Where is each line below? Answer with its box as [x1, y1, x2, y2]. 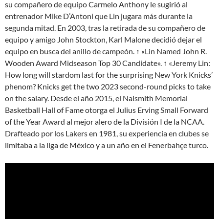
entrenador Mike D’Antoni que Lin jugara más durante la [5, 11, 193, 21]
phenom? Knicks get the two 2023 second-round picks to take [5, 82, 211, 91]
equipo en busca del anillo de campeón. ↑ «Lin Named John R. [5, 46, 207, 56]
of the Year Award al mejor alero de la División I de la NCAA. [5, 117, 204, 126]
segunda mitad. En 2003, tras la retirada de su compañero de [5, 23, 205, 32]
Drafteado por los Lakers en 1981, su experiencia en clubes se [5, 129, 209, 138]
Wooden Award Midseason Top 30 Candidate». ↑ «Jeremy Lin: [5, 58, 210, 67]
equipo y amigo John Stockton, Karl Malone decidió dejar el [5, 35, 202, 44]
